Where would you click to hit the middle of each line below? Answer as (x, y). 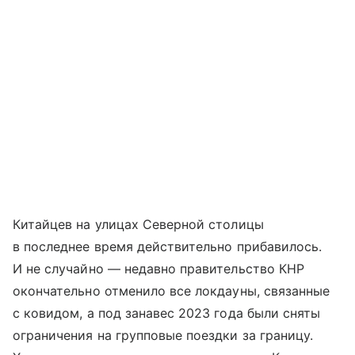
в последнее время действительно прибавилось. (168, 246)
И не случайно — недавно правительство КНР (158, 268)
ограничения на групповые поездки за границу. (163, 335)
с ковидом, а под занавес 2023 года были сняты (167, 313)
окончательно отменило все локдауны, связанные (172, 290)
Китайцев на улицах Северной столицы (138, 224)
